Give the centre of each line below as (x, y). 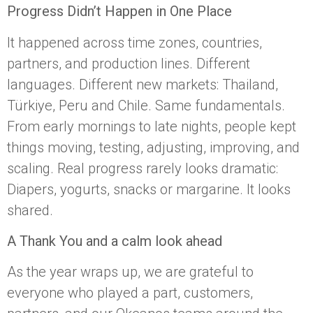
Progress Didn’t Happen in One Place (119, 12)
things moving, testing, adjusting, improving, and (153, 147)
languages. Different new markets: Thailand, (143, 84)
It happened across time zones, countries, (134, 42)
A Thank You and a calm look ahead (115, 241)
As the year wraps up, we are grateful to (130, 272)
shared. (30, 210)
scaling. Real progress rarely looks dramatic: (143, 168)
